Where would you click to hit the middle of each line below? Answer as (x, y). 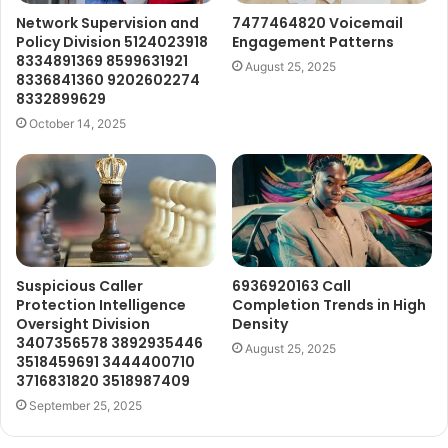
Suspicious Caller (79, 286)
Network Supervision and (107, 23)
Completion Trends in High (329, 305)
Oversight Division (83, 324)
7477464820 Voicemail (317, 23)
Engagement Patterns (313, 42)
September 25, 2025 (85, 406)
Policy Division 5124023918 (112, 42)
